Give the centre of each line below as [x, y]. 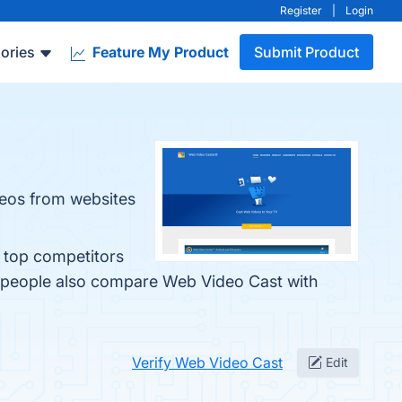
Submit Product [306, 52]
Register [301, 10]
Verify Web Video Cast [207, 363]
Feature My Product [159, 52]
